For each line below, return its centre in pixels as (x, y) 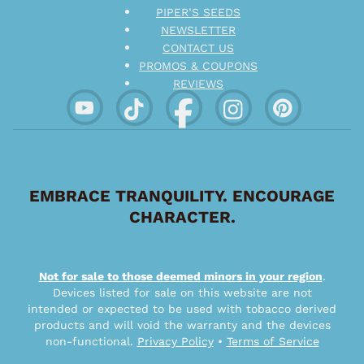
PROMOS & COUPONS (198, 66)
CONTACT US (198, 48)
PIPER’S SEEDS (198, 12)
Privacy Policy (175, 341)
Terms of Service (273, 341)
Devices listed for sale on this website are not (182, 292)
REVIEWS (198, 84)
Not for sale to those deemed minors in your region (180, 276)
